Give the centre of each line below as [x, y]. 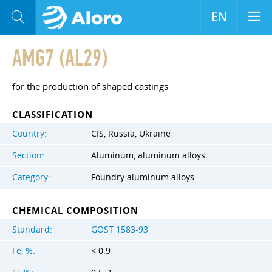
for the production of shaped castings [90, 86]
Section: [28, 155]
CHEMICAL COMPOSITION [75, 210]
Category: [31, 177]
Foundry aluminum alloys [143, 177]
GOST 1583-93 [120, 229]
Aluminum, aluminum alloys [148, 155]
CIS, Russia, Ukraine [131, 133]
